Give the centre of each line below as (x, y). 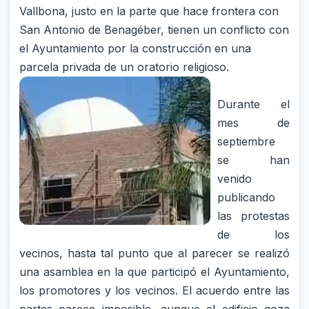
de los (253, 234)
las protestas (253, 216)
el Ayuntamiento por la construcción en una (136, 48)
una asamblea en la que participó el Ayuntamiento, (154, 271)
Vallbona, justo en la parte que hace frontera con (149, 11)
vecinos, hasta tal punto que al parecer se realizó (154, 253)
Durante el (253, 104)
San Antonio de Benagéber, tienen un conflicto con (154, 29)
